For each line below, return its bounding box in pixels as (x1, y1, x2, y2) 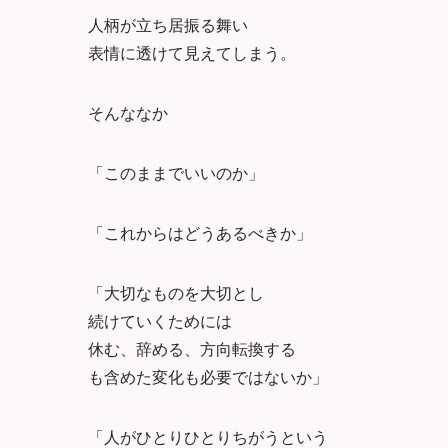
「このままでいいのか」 (88, 160, 264, 184)
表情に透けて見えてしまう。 (88, 40, 296, 64)
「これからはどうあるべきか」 (88, 220, 312, 244)
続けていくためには (88, 308, 232, 332)
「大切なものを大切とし (88, 280, 264, 304)
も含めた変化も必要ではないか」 (88, 364, 328, 388)
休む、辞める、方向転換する (88, 336, 296, 360)
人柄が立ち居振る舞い (88, 12, 248, 36)
